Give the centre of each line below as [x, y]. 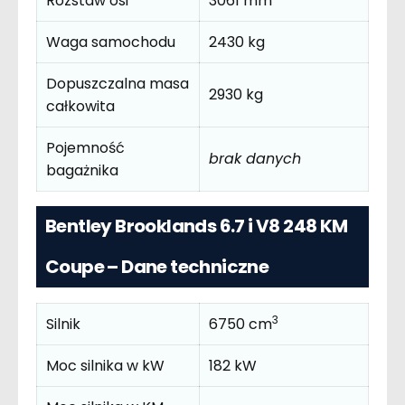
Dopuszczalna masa [118, 83]
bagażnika [82, 170]
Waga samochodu [111, 42]
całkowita [80, 106]
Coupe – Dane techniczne [157, 267]
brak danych [255, 158]
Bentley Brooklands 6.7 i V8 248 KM [197, 226]
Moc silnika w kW [105, 365]
